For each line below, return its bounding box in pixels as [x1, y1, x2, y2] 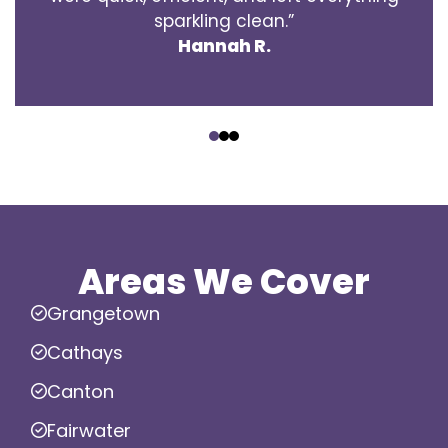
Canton [47, 378, 114, 404]
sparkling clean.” [154, 8, 294, 33]
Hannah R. [177, 33, 271, 58]
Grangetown [47, 300, 160, 326]
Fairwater [47, 417, 131, 443]
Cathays [47, 339, 123, 365]
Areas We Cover [78, 256, 370, 306]
